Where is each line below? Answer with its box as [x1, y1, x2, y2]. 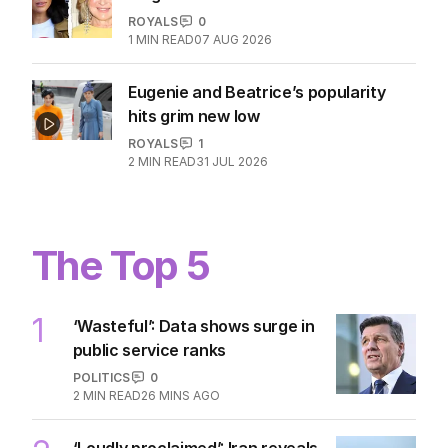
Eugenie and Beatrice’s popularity [128, 81, 386, 102]
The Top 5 [32, 240, 210, 290]
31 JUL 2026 [196, 153, 268, 169]
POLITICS [72, 369, 130, 385]
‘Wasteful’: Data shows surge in [72, 315, 315, 336]
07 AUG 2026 [194, 31, 272, 47]
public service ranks [72, 339, 227, 360]
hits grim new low [128, 105, 260, 126]
